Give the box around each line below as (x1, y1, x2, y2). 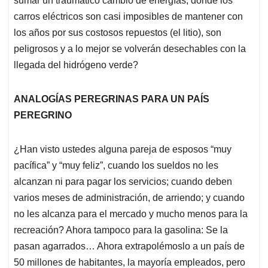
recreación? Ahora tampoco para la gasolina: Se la (14, 225, 228, 236)
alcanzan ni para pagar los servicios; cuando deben (14, 176, 232, 187)
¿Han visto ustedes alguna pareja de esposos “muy (14, 144, 232, 155)
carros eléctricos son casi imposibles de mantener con (14, 11, 243, 22)
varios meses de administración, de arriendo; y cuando (14, 193, 245, 203)
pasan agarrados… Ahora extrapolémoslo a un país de (14, 241, 245, 252)
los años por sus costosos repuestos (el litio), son (14, 28, 221, 38)
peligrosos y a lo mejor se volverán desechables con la (14, 44, 246, 54)
